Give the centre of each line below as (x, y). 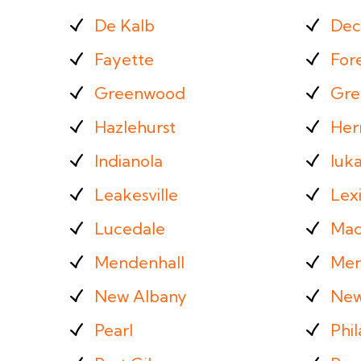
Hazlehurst (135, 127)
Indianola (129, 161)
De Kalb (124, 25)
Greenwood (140, 93)
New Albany (141, 296)
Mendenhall (139, 262)
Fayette (124, 59)
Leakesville (136, 195)
